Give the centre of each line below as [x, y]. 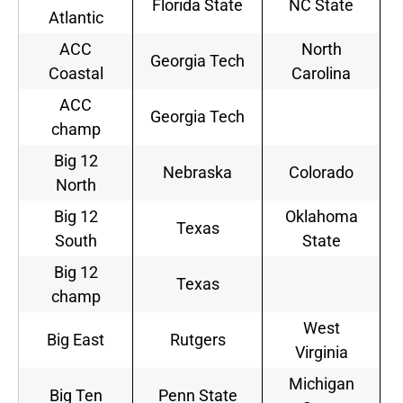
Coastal [76, 74]
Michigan [321, 384]
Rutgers [197, 340]
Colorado [321, 173]
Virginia [321, 353]
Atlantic [76, 18]
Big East [76, 340]
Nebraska [197, 173]
